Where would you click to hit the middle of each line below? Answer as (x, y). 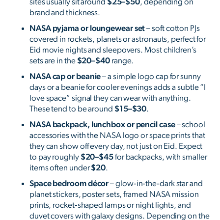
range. (122, 61)
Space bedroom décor (69, 184)
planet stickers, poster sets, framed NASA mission (114, 194)
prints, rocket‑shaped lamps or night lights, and (110, 205)
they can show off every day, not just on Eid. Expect (116, 146)
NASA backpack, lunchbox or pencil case (102, 125)
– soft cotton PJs (172, 28)
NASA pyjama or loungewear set (87, 28)
